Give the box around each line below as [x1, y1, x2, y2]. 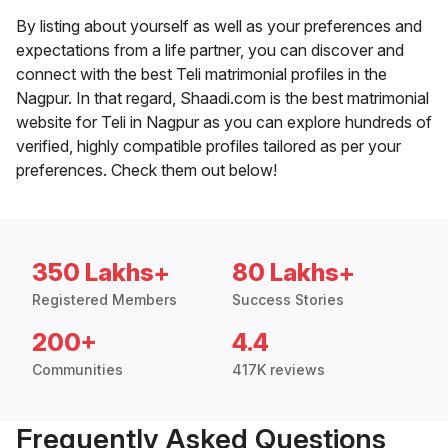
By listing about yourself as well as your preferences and [16, 16, 422, 37]
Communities [32, 361, 123, 379]
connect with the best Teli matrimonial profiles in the [16, 64, 387, 85]
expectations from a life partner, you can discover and [16, 40, 404, 61]
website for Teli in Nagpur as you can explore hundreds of [16, 112, 432, 133]
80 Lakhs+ [232, 258, 355, 288]
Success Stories [232, 291, 344, 309]
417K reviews [232, 361, 325, 379]
